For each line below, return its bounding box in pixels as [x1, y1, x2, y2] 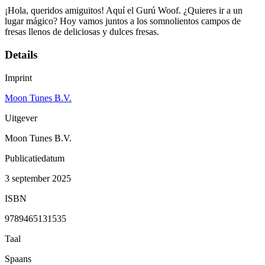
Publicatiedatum [5, 153, 64, 163]
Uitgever [5, 112, 37, 123]
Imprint [5, 72, 32, 83]
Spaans [5, 253, 31, 264]
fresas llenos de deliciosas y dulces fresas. [5, 27, 159, 37]
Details [5, 49, 37, 62]
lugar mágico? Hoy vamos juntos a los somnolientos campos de [5, 16, 241, 27]
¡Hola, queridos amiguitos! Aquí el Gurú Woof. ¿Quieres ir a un [5, 5, 243, 16]
